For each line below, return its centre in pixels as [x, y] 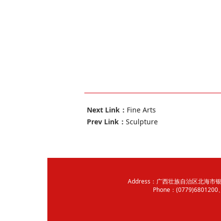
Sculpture [142, 122]
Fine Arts [141, 110]
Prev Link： [106, 122]
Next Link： [107, 110]
